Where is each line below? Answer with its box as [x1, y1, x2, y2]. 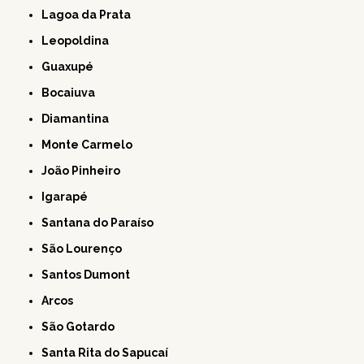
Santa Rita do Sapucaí [49, 346, 169, 360]
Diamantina [50, 112, 110, 126]
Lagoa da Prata [49, 8, 132, 22]
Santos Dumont [49, 268, 131, 282]
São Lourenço [49, 242, 123, 256]
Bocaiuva [50, 86, 96, 100]
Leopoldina [49, 34, 110, 48]
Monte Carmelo [51, 138, 133, 152]
